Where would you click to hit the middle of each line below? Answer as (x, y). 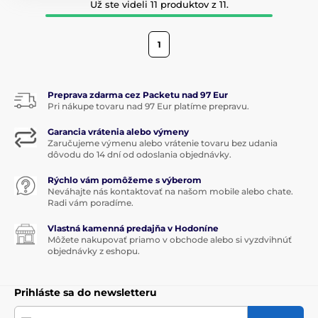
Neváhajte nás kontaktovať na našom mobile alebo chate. (170, 191)
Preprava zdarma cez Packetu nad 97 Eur (138, 94)
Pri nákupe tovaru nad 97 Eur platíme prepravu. (148, 106)
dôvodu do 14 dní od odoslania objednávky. (139, 154)
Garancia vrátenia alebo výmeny (118, 131)
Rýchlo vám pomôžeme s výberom (125, 180)
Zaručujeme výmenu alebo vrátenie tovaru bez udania (163, 143)
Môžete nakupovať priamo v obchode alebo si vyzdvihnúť (170, 239)
